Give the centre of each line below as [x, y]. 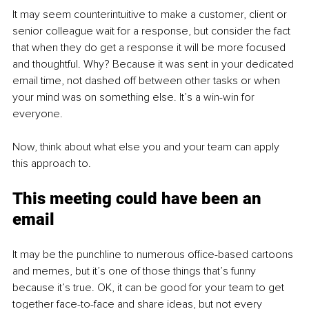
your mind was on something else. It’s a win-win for [135, 98]
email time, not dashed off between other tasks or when [148, 81]
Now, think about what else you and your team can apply [147, 147]
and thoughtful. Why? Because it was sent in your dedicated [154, 64]
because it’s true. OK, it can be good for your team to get [150, 288]
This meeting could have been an [139, 199]
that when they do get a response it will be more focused [150, 48]
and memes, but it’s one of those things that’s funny [136, 271]
